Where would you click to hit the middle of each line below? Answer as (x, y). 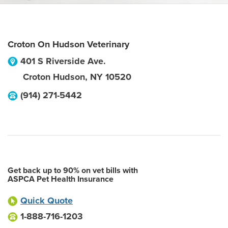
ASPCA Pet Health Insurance (61, 179)
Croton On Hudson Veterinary (68, 44)
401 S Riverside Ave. (63, 61)
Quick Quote (47, 201)
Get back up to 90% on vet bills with (73, 170)
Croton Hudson (54, 77)
